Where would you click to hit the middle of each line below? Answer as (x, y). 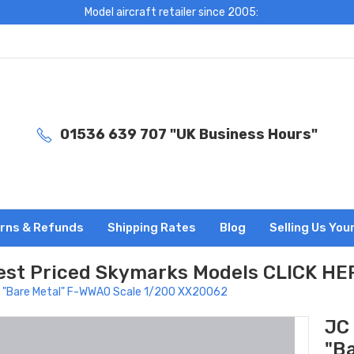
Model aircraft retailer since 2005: (171, 12)
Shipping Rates (152, 227)
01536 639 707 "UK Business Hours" (188, 134)
